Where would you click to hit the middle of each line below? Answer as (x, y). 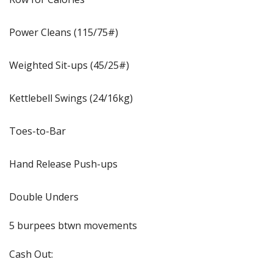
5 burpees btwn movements (73, 225)
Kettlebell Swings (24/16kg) (71, 98)
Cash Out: (31, 254)
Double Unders (44, 197)
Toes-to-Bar (37, 131)
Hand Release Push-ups (63, 164)
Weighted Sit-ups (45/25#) (69, 65)
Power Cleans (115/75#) (64, 32)
